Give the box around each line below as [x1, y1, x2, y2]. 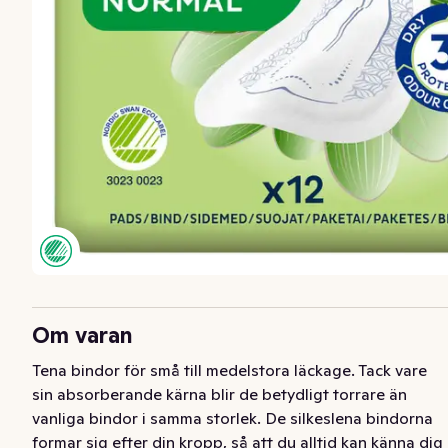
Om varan [32, 321, 133, 350]
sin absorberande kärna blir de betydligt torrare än [32, 384, 407, 405]
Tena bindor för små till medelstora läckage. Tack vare [32, 360, 427, 381]
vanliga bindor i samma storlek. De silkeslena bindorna [32, 408, 433, 429]
